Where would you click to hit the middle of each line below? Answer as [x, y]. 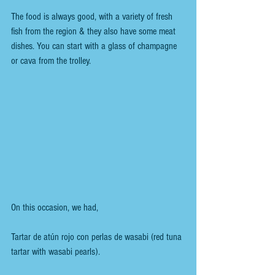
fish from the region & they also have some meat [95, 32]
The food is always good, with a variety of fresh [93, 17]
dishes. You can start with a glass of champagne [95, 46]
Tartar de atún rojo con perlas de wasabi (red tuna [98, 237]
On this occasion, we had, [55, 207]
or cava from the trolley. [51, 61]
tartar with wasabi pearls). [56, 251]
